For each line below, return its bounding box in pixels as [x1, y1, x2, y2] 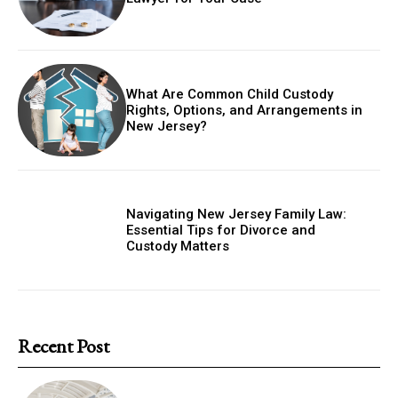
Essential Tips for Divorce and [126, 222, 316, 239]
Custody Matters [126, 238, 230, 255]
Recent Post [18, 333, 109, 360]
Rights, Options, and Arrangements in [126, 102, 363, 119]
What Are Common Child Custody [126, 86, 334, 103]
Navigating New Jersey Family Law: [126, 206, 347, 223]
